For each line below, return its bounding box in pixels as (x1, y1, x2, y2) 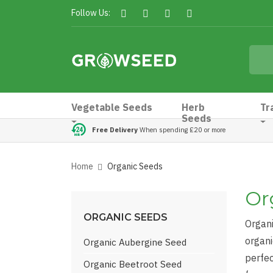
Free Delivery (92, 125, 138, 134)
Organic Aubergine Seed (83, 236, 186, 248)
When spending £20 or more (138, 125, 225, 134)
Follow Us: (71, 7, 110, 18)
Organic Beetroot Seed (83, 258, 182, 270)
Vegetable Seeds (71, 101, 152, 113)
